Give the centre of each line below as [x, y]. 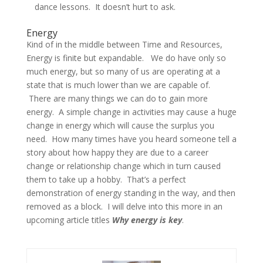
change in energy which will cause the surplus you [120, 125]
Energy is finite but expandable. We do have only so [126, 58]
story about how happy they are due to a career [117, 152]
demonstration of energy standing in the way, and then [131, 193]
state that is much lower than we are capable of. [118, 85]
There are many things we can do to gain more [117, 98]
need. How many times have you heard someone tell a [131, 139]
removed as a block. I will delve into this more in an [124, 206]
